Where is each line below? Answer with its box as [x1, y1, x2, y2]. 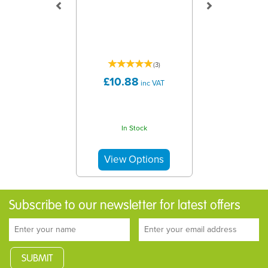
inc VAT [139, 77, 165, 89]
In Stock [121, 122, 147, 133]
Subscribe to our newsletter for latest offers [9, 197, 240, 213]
